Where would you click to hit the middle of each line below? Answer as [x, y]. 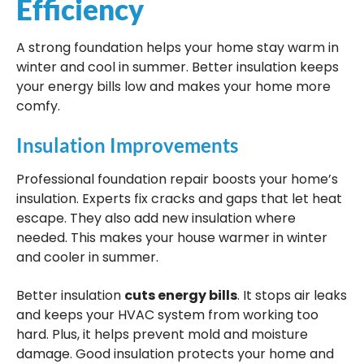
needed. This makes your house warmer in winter [172, 238]
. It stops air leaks [292, 295]
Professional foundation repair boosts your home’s [177, 180]
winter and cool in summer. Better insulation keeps [178, 67]
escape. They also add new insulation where [156, 219]
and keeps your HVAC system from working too [167, 314]
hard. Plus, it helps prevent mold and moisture [162, 334]
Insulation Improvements [127, 145]
